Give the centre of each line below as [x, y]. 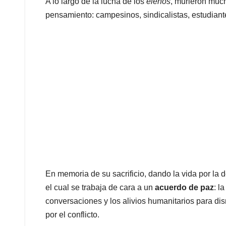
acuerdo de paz [184, 188]
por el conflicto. [72, 215]
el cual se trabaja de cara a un [100, 188]
